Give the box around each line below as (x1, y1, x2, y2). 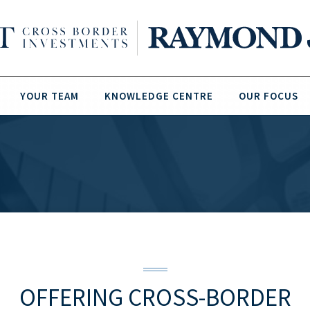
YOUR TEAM (20, 89, 79, 102)
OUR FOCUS (239, 89, 298, 102)
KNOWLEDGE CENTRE (104, 89, 213, 102)
